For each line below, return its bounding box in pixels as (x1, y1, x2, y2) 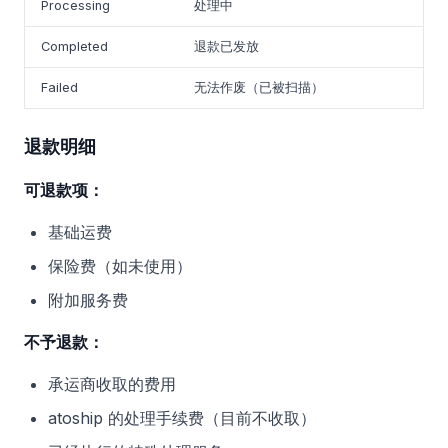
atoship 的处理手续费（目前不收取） (48, 408, 316, 428)
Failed (41, 80, 78, 95)
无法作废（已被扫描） (194, 80, 324, 95)
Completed (41, 39, 108, 54)
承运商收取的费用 (48, 374, 176, 394)
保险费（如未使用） (48, 256, 192, 276)
